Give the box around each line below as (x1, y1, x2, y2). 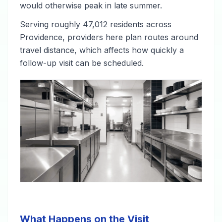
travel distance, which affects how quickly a (20, 45, 184, 55)
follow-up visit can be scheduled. (20, 58, 144, 68)
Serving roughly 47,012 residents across (20, 19, 171, 29)
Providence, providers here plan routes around (20, 32, 198, 42)
